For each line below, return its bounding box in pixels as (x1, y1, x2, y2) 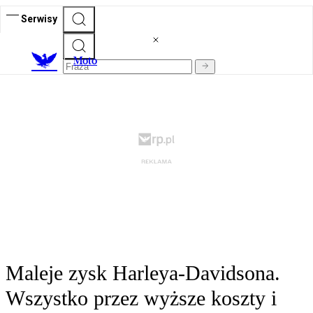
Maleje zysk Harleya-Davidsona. (6, 261, 280, 285)
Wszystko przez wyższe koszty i (6, 286, 277, 310)
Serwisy (21, 13, 57, 24)
